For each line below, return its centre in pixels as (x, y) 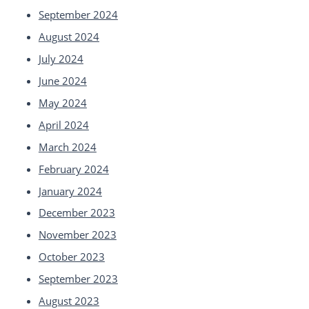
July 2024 (61, 58)
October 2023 (71, 257)
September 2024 (78, 15)
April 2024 (63, 124)
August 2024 (69, 36)
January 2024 (70, 191)
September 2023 (78, 279)
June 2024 (62, 80)
